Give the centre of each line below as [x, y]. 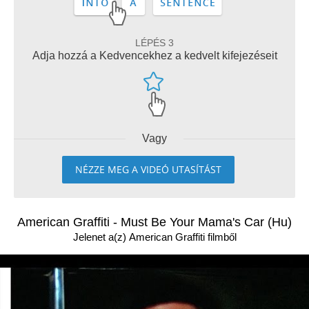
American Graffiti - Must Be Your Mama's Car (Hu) [154, 222]
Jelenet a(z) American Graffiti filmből [154, 237]
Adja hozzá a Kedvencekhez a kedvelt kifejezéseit [154, 56]
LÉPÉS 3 [154, 43]
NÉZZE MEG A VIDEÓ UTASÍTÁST [148, 169]
